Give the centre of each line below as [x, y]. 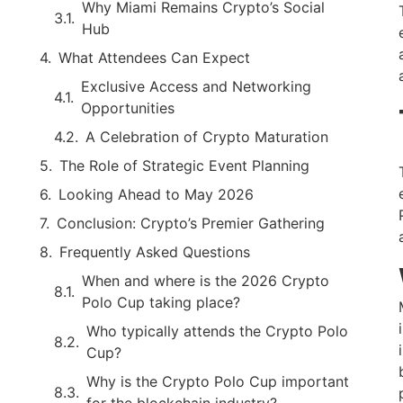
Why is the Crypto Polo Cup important [218, 381]
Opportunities [128, 107]
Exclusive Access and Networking [196, 86]
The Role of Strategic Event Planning [184, 165]
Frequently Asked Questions [155, 251]
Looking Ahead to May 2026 [156, 194]
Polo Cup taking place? [161, 302]
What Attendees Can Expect [154, 57]
